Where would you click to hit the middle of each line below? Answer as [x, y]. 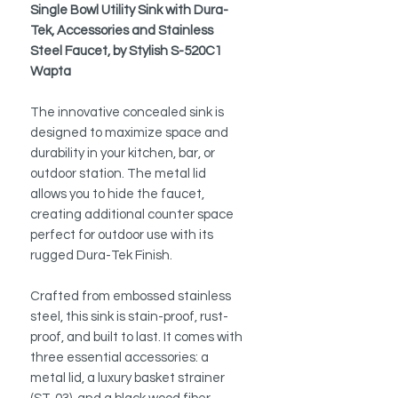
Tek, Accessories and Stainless [122, 31]
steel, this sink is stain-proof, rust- [129, 317]
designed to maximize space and [129, 133]
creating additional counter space [132, 215]
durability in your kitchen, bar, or [123, 154]
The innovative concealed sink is [127, 113]
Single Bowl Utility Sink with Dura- [129, 11]
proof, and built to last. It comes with [136, 338]
